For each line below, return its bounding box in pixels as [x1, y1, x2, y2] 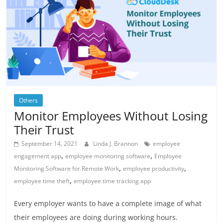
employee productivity [123, 164, 185, 173]
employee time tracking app [74, 177, 151, 186]
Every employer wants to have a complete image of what [14, 199, 202, 209]
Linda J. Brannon [93, 139, 140, 148]
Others [19, 96, 38, 105]
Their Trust [14, 121, 75, 138]
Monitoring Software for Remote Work [14, 164, 119, 173]
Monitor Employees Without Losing [14, 108, 208, 124]
